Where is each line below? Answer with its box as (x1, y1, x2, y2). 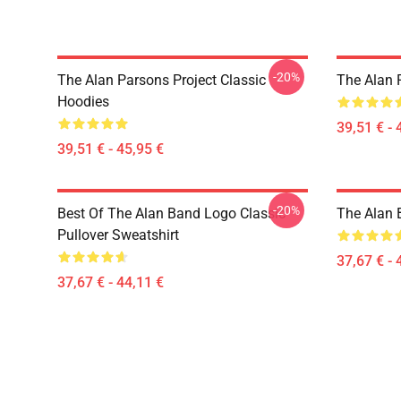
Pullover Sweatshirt (57, 226, 179, 243)
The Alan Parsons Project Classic (57, 72, 266, 89)
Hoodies (57, 93, 109, 110)
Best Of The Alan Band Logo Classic (57, 205, 286, 222)
